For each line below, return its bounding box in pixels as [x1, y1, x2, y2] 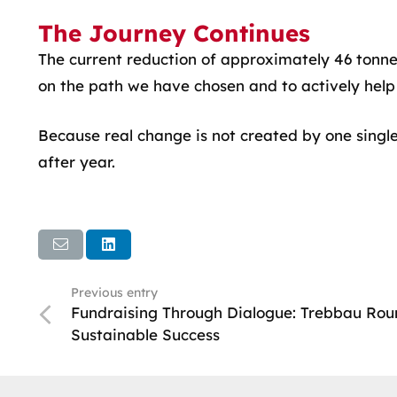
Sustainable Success [70, 325, 220, 345]
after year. [37, 152, 115, 171]
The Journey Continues [37, 19, 310, 48]
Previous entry [70, 284, 158, 300]
